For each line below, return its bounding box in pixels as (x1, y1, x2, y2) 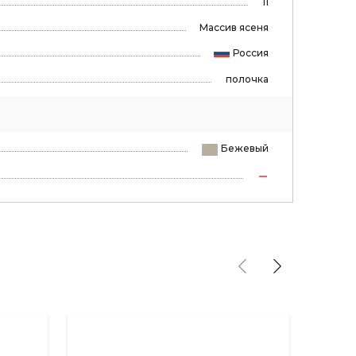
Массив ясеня (199, 21, 269, 33)
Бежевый (220, 142, 269, 155)
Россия (232, 46, 269, 59)
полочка (225, 73, 269, 86)
